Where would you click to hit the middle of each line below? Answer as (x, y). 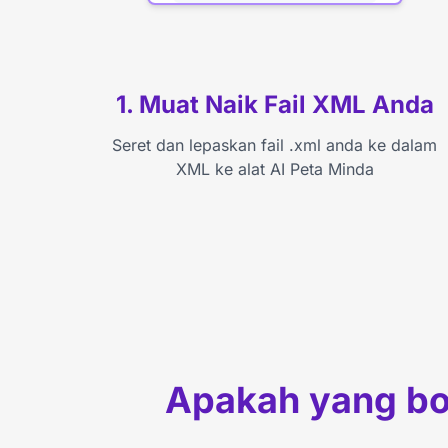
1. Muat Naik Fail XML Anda (274, 104)
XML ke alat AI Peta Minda (274, 168)
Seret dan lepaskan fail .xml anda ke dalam (275, 144)
